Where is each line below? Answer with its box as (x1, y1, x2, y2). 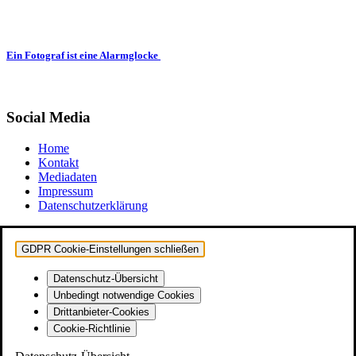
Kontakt (38, 155, 79, 169)
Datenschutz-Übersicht (53, 272, 158, 284)
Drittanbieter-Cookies (53, 305, 149, 318)
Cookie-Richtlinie (53, 322, 130, 335)
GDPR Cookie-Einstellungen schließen (21, 242, 199, 255)
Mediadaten (38, 169, 97, 184)
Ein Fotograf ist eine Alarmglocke (6, 49, 161, 62)
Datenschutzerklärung (38, 198, 148, 212)
